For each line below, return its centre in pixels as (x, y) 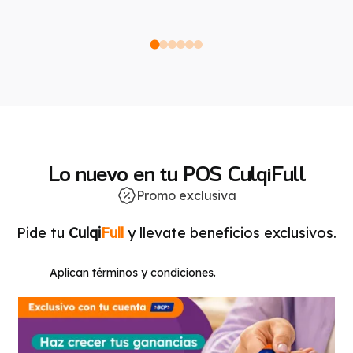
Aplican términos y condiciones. (133, 272)
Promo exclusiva (186, 195)
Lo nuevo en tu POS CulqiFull (176, 173)
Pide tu (43, 232)
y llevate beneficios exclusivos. (230, 232)
